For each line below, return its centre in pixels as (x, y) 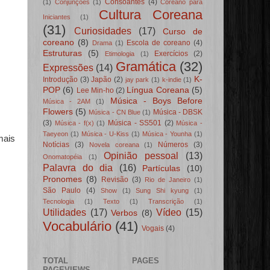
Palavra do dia (78, 168)
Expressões (68, 68)
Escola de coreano (159, 43)
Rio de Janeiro (168, 180)
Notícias (56, 145)
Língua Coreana (158, 90)
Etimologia (120, 54)
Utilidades (64, 212)
